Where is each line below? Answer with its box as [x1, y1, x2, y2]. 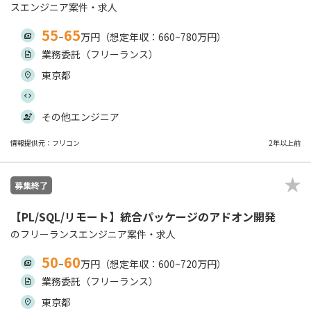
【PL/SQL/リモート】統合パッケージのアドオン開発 [10, 208, 276, 225]
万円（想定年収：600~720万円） [81, 257, 226, 271]
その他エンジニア [42, 110, 119, 124]
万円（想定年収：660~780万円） [81, 30, 226, 44]
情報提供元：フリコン [10, 137, 80, 148]
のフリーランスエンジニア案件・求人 [10, 227, 176, 241]
